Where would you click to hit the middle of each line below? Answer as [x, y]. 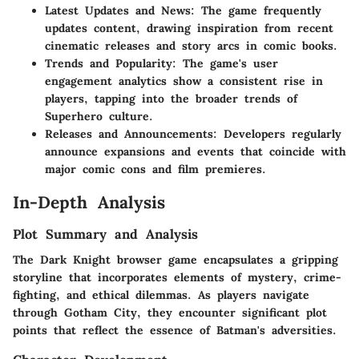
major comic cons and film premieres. [155, 169]
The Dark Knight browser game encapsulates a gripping [175, 259]
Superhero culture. [99, 116]
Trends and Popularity [109, 63]
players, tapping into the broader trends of [171, 99]
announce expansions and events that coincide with [196, 151]
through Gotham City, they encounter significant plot [170, 312]
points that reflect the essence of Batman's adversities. [175, 330]
